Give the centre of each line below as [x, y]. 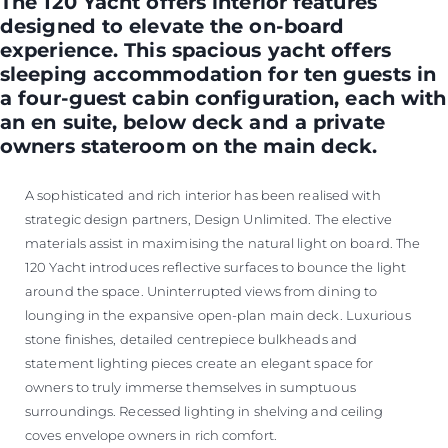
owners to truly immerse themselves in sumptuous [190, 387]
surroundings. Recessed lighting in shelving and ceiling [204, 411]
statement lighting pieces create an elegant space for [199, 363]
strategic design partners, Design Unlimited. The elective [208, 219]
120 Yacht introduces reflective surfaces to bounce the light [216, 267]
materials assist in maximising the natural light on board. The [223, 243]
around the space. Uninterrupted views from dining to [201, 291]
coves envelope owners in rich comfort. [152, 435]
